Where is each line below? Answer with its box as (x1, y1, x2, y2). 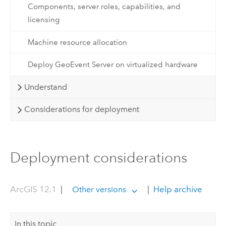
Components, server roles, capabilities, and (27, 2, 181, 12)
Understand (24, 82, 67, 92)
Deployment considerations (10, 149, 187, 166)
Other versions (72, 185, 126, 195)
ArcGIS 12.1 (10, 184, 56, 195)
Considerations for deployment (24, 104, 139, 115)
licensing (27, 15, 60, 25)
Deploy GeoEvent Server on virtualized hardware (27, 60, 198, 70)
